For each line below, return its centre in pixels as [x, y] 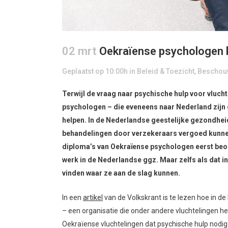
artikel [93, 198]
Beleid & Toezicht [166, 72]
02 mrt [79, 51]
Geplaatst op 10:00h [95, 72]
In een [73, 198]
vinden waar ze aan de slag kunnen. [121, 173]
